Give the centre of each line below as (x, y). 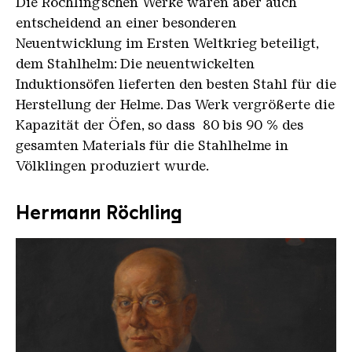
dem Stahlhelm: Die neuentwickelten (135, 63)
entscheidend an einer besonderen (126, 22)
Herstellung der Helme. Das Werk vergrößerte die (175, 104)
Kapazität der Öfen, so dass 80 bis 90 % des (159, 125)
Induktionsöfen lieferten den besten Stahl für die (176, 84)
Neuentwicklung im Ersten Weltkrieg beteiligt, (167, 43)
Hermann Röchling (99, 212)
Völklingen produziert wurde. (112, 165)
